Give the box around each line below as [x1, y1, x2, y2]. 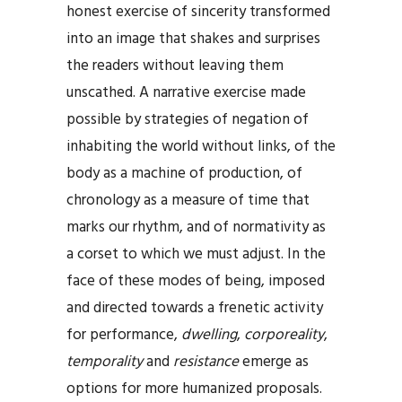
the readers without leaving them [66, 53, 284, 78]
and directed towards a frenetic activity [66, 295, 323, 320]
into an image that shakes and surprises [66, 26, 320, 51]
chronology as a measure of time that [66, 188, 310, 213]
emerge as [239, 349, 309, 374]
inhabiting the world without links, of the [66, 134, 336, 159]
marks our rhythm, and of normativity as [66, 214, 326, 240]
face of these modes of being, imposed [66, 268, 325, 293]
